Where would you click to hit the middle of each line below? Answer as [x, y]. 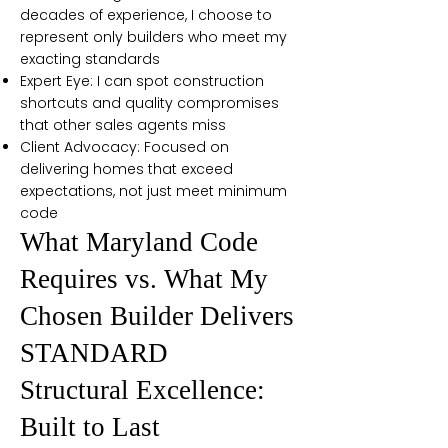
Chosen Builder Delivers [157, 316]
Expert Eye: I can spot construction [142, 81]
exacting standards [90, 59]
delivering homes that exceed [126, 169]
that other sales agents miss [123, 125]
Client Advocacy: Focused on [124, 147]
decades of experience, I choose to [146, 15]
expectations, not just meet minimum [153, 191]
